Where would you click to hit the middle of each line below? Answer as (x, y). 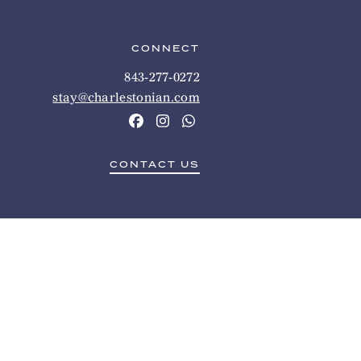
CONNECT (166, 49)
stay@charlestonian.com (126, 97)
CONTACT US (155, 165)
